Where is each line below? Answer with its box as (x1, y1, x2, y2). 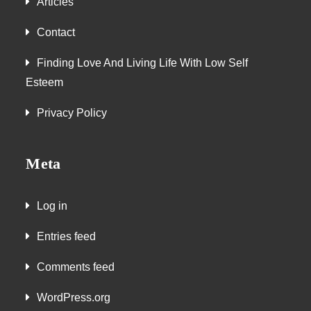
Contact (37, 26, 76, 39)
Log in (37, 200, 68, 212)
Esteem (26, 76, 64, 89)
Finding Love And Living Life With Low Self (37, 57, 249, 69)
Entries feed (37, 230, 96, 243)
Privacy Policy (37, 107, 108, 119)
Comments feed (37, 261, 115, 274)
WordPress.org (37, 292, 111, 304)
